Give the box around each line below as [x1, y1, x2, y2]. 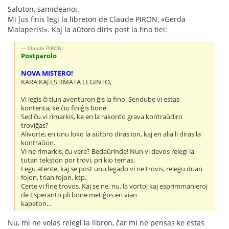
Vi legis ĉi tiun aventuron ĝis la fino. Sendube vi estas [21, 95, 180, 104]
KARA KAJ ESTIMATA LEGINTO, [21, 77, 112, 86]
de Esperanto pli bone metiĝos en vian [21, 190, 138, 199]
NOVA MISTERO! [21, 68, 74, 78]
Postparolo [21, 51, 57, 60]
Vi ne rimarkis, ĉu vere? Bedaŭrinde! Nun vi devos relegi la [21, 147, 195, 156]
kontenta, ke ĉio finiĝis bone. [21, 103, 108, 112]
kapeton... [21, 199, 52, 208]
